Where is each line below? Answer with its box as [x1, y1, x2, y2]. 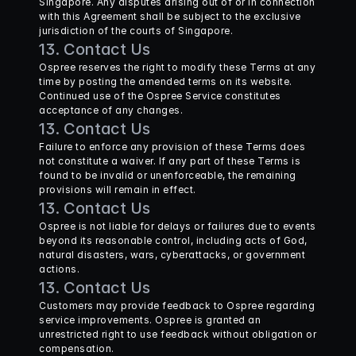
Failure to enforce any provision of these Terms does [39, 141, 305, 153]
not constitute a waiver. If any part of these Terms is [39, 155, 300, 167]
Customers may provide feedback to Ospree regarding [39, 300, 315, 311]
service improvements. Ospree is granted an [39, 314, 261, 326]
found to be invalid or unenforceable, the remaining [39, 169, 296, 181]
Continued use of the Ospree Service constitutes [39, 90, 281, 102]
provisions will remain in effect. [39, 184, 196, 195]
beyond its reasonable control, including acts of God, [39, 234, 308, 246]
